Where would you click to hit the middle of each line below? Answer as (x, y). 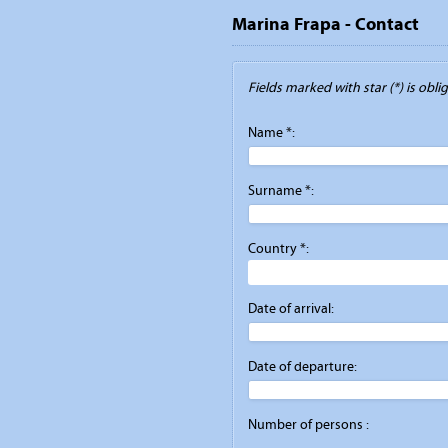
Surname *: (281, 190)
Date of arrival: (291, 308)
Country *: (278, 248)
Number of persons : (308, 424)
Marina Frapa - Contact (325, 23)
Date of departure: (302, 366)
